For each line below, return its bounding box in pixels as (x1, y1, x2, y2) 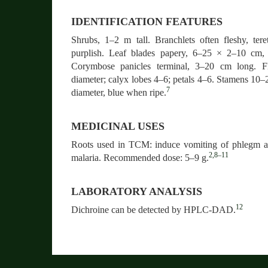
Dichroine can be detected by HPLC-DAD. (71, 205, 236, 215)
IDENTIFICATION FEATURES (71, 16, 223, 28)
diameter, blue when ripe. (71, 87, 166, 98)
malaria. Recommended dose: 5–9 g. (71, 153, 209, 163)
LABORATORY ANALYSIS (71, 185, 202, 198)
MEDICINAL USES (71, 120, 165, 133)
